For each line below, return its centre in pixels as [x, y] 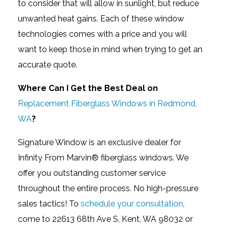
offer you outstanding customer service [92, 173]
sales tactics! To [49, 203]
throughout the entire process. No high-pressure [108, 188]
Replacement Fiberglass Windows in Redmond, [107, 103]
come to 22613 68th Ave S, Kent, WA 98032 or [105, 219]
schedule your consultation [132, 203]
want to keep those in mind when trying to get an [110, 49]
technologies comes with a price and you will [102, 34]
